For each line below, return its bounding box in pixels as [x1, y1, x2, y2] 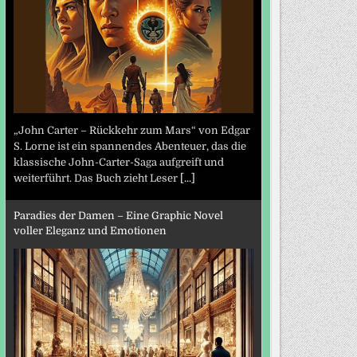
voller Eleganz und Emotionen [13, 224, 167, 237]
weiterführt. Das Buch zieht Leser [13, 172, 180, 185]
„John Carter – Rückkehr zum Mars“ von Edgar [13, 124, 250, 137]
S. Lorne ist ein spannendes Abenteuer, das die [13, 140, 246, 153]
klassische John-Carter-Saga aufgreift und [13, 156, 224, 169]
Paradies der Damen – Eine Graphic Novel [13, 209, 223, 222]
